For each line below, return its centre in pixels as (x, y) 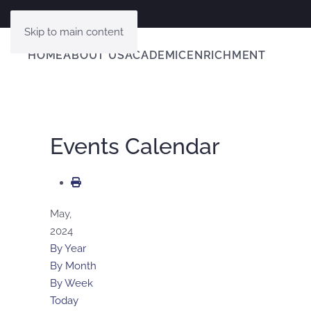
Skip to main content (74, 32)
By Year (68, 248)
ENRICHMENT (227, 56)
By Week (72, 283)
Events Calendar (135, 146)
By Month (73, 266)
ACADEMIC (156, 56)
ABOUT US (94, 56)
